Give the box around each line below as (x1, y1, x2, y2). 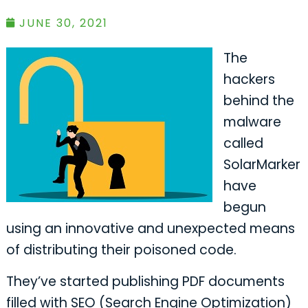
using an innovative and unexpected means (5, 219, 295, 238)
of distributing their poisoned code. (5, 240, 236, 259)
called (223, 133, 263, 153)
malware (223, 112, 281, 131)
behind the (223, 91, 294, 110)
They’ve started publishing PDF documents (5, 272, 285, 291)
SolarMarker (223, 155, 300, 174)
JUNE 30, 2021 (19, 14, 108, 31)
